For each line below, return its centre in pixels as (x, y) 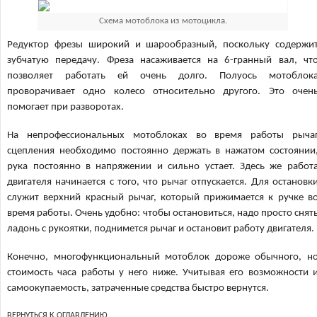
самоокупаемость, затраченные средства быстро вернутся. (138, 288)
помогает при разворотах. (66, 107)
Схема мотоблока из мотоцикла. (163, 21)
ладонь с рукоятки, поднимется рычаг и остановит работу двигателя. (161, 229)
